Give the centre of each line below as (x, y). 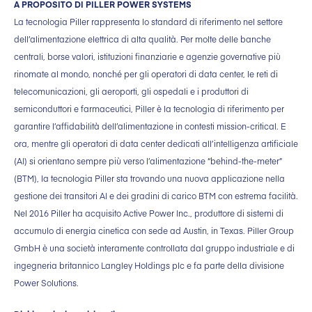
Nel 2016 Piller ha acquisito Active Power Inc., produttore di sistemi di (149, 213)
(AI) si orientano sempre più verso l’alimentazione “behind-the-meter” (148, 161)
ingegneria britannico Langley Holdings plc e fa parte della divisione (149, 266)
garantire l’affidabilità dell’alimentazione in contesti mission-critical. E (150, 126)
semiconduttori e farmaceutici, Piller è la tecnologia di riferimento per (149, 109)
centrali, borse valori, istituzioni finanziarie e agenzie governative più (147, 57)
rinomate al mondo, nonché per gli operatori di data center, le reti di (146, 74)
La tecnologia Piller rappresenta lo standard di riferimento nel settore (148, 22)
